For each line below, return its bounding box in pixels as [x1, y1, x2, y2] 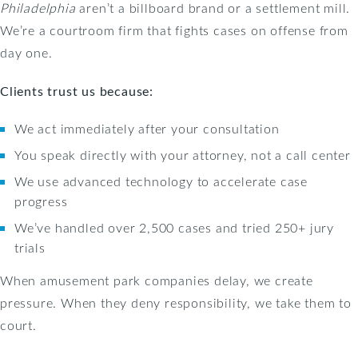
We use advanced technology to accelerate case [14, 172, 308, 189]
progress [14, 192, 68, 209]
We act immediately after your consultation [14, 119, 280, 137]
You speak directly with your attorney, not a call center [14, 145, 351, 163]
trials [14, 238, 46, 256]
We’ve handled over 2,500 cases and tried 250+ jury [14, 218, 334, 236]
